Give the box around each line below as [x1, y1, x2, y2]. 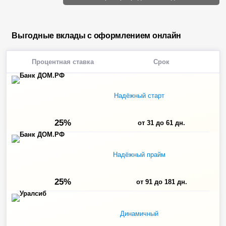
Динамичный [120, 210, 158, 217]
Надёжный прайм [112, 151, 165, 158]
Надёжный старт [114, 92, 164, 99]
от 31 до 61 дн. [138, 119, 186, 127]
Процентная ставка [32, 58, 94, 66]
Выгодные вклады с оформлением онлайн [12, 31, 181, 40]
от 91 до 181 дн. [136, 178, 187, 186]
